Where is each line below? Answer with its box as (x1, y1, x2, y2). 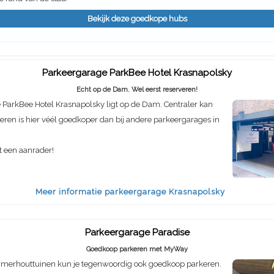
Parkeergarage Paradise (84, 226, 190, 238)
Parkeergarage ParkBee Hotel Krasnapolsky (42, 67, 232, 79)
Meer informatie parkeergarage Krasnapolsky (35, 187, 225, 196)
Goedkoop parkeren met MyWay (86, 245, 188, 253)
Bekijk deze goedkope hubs (87, 14, 187, 24)
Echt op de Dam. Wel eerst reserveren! (76, 86, 198, 94)
